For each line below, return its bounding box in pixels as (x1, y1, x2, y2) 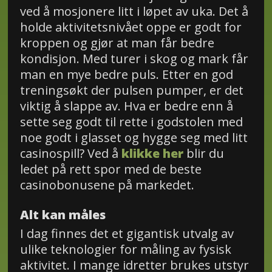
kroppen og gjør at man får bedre (19, 35, 214, 52)
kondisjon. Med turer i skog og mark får (19, 50, 248, 67)
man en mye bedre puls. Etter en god (19, 66, 233, 83)
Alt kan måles (19, 206, 106, 223)
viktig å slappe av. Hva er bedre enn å (19, 98, 233, 115)
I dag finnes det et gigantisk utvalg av (19, 225, 234, 242)
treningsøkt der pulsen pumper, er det (19, 82, 243, 99)
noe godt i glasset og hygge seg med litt (19, 129, 248, 146)
